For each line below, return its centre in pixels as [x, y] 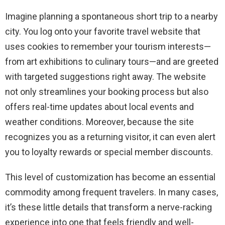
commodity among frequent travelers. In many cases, [111, 192]
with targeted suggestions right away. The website [105, 77]
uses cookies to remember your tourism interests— [108, 47]
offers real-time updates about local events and [99, 107]
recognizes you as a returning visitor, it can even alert [110, 137]
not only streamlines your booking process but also [107, 92]
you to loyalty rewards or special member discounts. [109, 152]
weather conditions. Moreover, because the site [99, 122]
